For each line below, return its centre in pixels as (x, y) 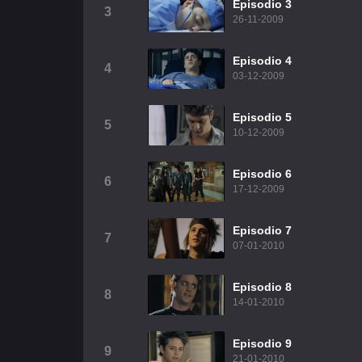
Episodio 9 (262, 343)
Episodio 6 (262, 174)
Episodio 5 (262, 117)
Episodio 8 (262, 287)
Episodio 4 (262, 61)
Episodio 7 (262, 230)
